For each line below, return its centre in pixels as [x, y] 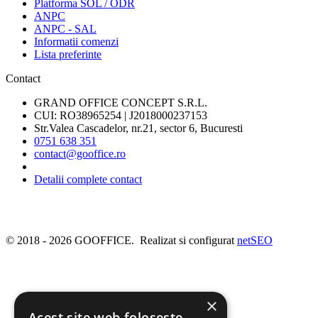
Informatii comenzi [76, 41]
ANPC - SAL [65, 28]
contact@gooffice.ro [80, 153]
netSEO [255, 240]
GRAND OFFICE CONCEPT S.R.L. [121, 102]
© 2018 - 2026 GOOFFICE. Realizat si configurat [121, 240]
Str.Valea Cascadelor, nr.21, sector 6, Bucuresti [138, 128]
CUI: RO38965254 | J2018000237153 [121, 115]
